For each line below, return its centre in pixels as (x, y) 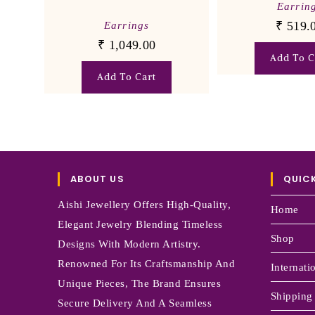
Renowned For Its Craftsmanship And (147, 263)
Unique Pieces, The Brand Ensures (140, 283)
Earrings (127, 26)
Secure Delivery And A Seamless (135, 303)
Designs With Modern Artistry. (129, 244)
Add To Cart (127, 77)
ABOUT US (97, 179)
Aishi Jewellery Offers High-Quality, (144, 204)
